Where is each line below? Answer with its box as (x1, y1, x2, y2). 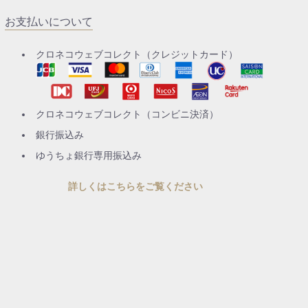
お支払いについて (4, 15, 93, 28)
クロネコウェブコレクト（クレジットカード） (35, 49, 238, 60)
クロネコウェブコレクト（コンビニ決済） (35, 108, 219, 120)
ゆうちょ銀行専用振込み (35, 149, 142, 161)
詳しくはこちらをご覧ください (68, 180, 203, 192)
